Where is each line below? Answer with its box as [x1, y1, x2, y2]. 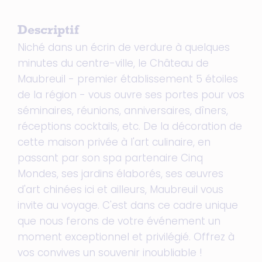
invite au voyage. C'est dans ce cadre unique [18, 198, 238, 212]
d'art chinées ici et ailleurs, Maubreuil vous [18, 182, 223, 196]
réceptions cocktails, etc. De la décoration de [18, 119, 242, 133]
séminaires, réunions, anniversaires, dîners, [18, 104, 228, 118]
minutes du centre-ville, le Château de [18, 56, 209, 70]
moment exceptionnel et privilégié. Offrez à [18, 230, 235, 244]
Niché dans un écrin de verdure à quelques [18, 40, 230, 54]
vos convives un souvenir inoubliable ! [18, 246, 202, 260]
